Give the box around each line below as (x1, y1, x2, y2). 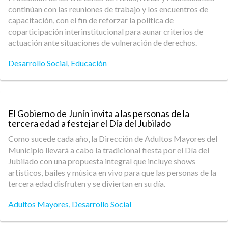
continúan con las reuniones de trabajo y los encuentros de (8, 4, 208, 14)
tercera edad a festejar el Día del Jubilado (8, 118, 171, 129)
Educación (71, 58, 107, 68)
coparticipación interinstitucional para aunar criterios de (8, 26, 203, 36)
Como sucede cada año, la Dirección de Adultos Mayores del (8, 134, 217, 144)
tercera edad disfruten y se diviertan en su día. (8, 179, 168, 188)
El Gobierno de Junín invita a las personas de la (8, 108, 189, 119)
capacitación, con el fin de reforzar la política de (8, 15, 174, 25)
